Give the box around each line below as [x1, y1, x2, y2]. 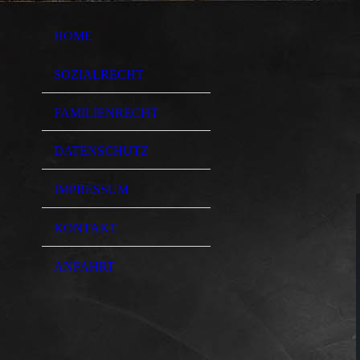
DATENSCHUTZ [54, 144, 149, 158]
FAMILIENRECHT [54, 105, 158, 120]
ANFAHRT [54, 259, 115, 273]
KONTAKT [54, 220, 117, 235]
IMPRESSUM [54, 182, 129, 197]
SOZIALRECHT [54, 67, 144, 81]
